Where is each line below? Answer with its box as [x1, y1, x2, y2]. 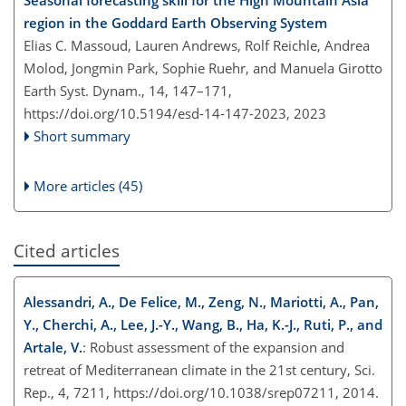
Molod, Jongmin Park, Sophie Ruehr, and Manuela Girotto [24, 58, 382, 77]
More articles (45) [34, 176, 143, 195]
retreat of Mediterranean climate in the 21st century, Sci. [24, 360, 375, 379]
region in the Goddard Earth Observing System [24, 13, 327, 32]
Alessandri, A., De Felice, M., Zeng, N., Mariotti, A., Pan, [24, 292, 379, 311]
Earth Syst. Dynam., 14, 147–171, [24, 81, 232, 100]
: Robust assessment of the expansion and [82, 337, 344, 356]
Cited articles [14, 238, 120, 262]
